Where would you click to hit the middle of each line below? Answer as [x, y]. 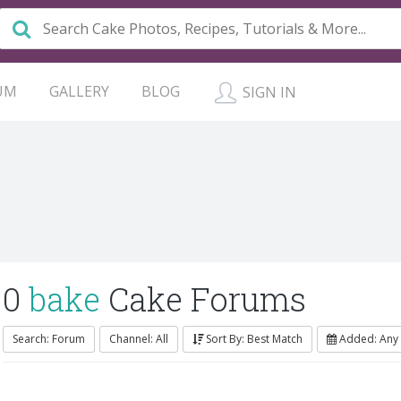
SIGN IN [268, 92]
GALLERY [79, 91]
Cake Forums [203, 299]
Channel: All [139, 339]
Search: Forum [49, 339]
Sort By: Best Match [254, 339]
